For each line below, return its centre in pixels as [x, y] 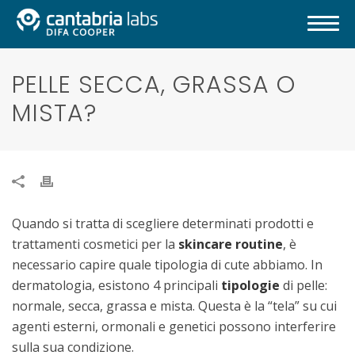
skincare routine [231, 244]
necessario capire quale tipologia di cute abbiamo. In [167, 265]
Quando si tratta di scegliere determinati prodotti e [163, 224]
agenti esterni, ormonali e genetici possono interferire [174, 327]
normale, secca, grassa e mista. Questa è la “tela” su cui [174, 306]
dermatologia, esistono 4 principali [116, 286]
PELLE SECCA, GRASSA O [154, 85]
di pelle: [303, 286]
